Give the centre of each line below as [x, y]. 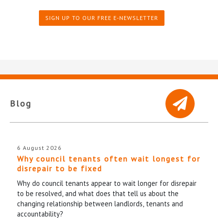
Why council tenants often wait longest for [109, 158]
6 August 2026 [39, 147]
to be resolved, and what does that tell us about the [98, 193]
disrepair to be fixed [60, 168]
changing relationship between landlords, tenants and [100, 203]
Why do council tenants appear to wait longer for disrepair [107, 183]
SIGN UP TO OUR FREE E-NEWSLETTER [102, 18]
